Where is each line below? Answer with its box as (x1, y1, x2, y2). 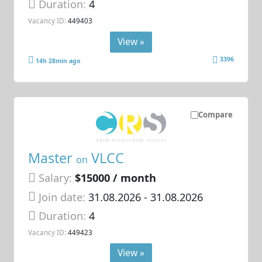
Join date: (39, 189, 86, 204)
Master (28, 149, 77, 168)
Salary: (39, 171, 73, 185)
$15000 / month (75, 171, 157, 185)
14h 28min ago (36, 56, 81, 65)
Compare (198, 109, 233, 120)
